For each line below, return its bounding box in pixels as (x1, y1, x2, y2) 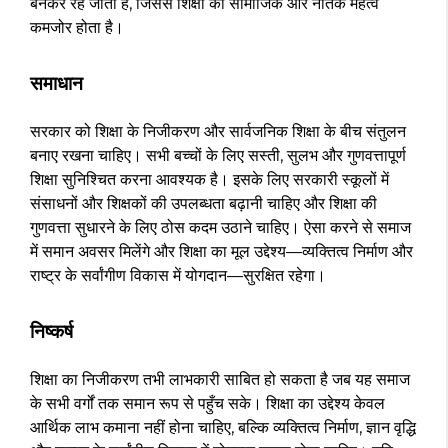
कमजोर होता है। (30, 18, 124, 38)
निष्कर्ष (30, 320, 73, 344)
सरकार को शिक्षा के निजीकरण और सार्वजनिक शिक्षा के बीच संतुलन (30, 122, 406, 142)
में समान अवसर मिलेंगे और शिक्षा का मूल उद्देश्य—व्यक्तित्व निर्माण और (30, 242, 413, 262)
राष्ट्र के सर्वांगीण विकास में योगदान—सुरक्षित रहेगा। (30, 266, 326, 286)
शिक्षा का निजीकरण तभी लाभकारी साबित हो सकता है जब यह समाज (30, 370, 410, 390)
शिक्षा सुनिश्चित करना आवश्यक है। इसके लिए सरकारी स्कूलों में (30, 170, 389, 190)
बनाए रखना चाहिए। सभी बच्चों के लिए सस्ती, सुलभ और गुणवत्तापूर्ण (30, 146, 406, 166)
